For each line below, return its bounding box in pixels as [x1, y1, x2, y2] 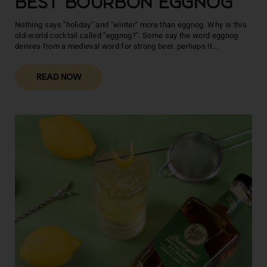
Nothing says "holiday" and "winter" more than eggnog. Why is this [15, 20, 247, 29]
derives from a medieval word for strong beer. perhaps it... [15, 41, 218, 51]
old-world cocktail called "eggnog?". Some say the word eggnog [15, 30, 238, 40]
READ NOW [36, 73, 82, 82]
